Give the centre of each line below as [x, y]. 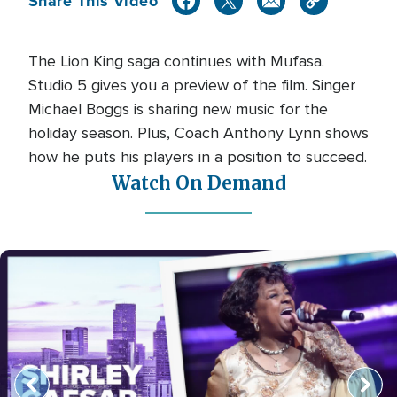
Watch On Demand [198, 183]
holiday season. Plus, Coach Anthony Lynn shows [198, 133]
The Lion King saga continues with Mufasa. [176, 61]
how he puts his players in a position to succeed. [198, 157]
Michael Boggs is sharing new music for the [178, 109]
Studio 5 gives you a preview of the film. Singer [192, 85]
